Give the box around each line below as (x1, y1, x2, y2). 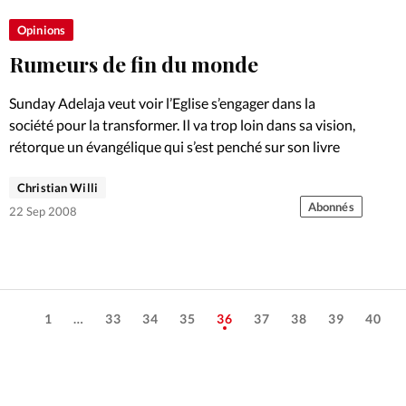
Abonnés (307, 199, 354, 215)
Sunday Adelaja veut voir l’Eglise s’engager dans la (9, 93, 315, 111)
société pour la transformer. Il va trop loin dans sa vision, (9, 115, 355, 133)
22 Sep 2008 (9, 204, 77, 219)
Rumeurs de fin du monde (9, 50, 258, 79)
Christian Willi (17, 180, 98, 196)
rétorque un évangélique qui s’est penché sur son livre (9, 137, 340, 155)
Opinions (17, 23, 66, 38)
